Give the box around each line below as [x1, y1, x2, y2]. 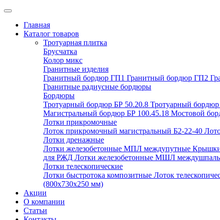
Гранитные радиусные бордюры [43, 82, 151, 91]
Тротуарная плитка [43, 38, 107, 47]
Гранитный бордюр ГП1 [43, 74, 127, 82]
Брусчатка [43, 47, 77, 55]
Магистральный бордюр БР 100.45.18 [43, 109, 171, 117]
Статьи [24, 206, 47, 215]
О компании [24, 197, 65, 206]
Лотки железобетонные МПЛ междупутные [43, 144, 192, 153]
